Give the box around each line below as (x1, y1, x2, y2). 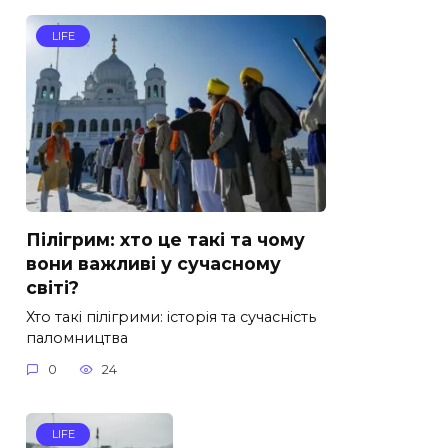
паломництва (26, 328, 128, 347)
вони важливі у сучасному (26, 252, 281, 274)
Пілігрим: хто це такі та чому (26, 228, 305, 250)
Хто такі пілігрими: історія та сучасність (26, 307, 316, 326)
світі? (26, 276, 79, 298)
